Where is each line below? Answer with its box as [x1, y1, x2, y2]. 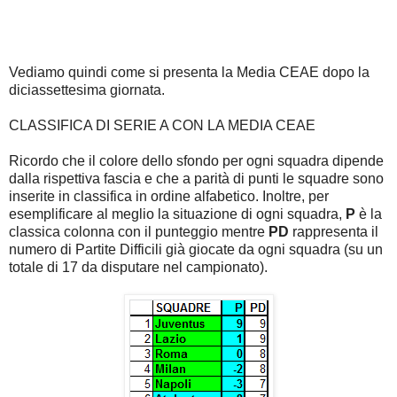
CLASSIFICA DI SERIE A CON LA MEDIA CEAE [9, 117, 315, 133]
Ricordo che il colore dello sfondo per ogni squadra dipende [9, 152, 384, 168]
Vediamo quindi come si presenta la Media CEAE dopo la [9, 64, 370, 80]
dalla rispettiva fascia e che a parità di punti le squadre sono [9, 170, 384, 186]
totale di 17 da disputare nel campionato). [9, 259, 268, 275]
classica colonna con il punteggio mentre [9, 223, 265, 239]
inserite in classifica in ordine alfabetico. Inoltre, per [9, 188, 329, 204]
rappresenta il [292, 223, 378, 239]
